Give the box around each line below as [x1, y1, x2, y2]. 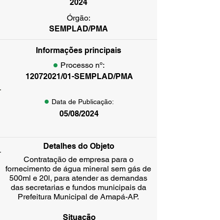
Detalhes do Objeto [43, 141, 114, 151]
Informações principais [36, 46, 121, 55]
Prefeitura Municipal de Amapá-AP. [18, 192, 139, 201]
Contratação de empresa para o [23, 155, 134, 164]
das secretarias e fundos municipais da [10, 183, 146, 192]
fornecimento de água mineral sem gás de [5, 164, 151, 173]
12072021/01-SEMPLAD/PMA [25, 72, 133, 81]
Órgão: [67, 13, 90, 23]
